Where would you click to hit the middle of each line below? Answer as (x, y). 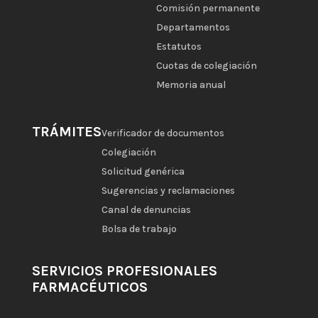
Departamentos (193, 27)
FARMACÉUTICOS (89, 287)
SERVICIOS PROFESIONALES (124, 271)
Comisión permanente (208, 8)
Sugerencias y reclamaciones (168, 191)
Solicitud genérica (143, 172)
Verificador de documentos (163, 133)
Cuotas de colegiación (206, 66)
